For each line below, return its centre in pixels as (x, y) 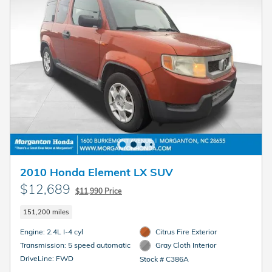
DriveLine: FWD (65, 259)
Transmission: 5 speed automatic (99, 245)
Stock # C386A (164, 259)
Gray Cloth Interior (186, 245)
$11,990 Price (99, 191)
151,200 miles (46, 212)
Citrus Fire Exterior (186, 232)
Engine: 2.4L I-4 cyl (65, 232)
